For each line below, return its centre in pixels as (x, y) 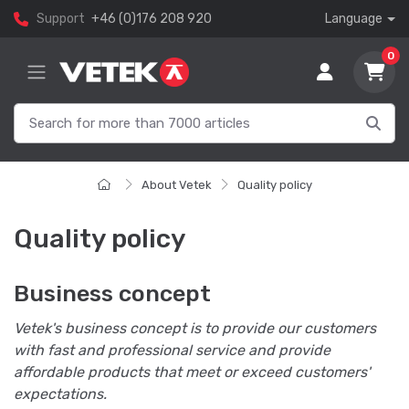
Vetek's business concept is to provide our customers (195, 329)
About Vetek (176, 185)
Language (354, 19)
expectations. (60, 394)
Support (61, 19)
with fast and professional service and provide (172, 351)
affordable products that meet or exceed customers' (192, 372)
